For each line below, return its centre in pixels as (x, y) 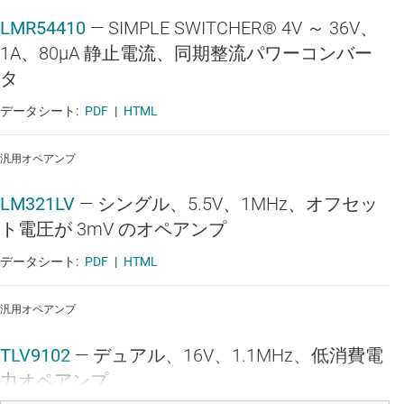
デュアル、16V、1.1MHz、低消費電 (238, 355)
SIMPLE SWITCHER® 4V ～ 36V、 (243, 28)
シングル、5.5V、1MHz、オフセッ (238, 204)
